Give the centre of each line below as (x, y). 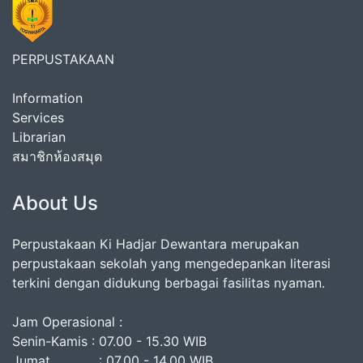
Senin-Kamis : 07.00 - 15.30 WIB (109, 342)
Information (47, 98)
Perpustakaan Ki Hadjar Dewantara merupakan (156, 244)
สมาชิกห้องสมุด (57, 157)
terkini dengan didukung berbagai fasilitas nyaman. (169, 283)
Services (38, 118)
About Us (55, 203)
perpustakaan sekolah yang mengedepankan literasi (171, 264)
